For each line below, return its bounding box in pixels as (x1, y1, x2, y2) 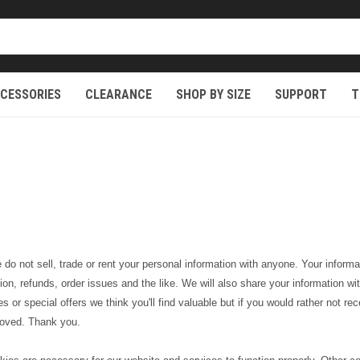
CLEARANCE (85, 87, 152, 102)
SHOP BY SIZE (176, 87, 251, 102)
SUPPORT (275, 87, 327, 102)
